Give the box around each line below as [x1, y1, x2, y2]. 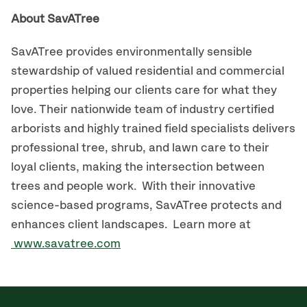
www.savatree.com [11, 238, 121, 250]
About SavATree [11, 13, 99, 25]
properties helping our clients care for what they [11, 84, 277, 97]
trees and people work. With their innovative [11, 180, 256, 193]
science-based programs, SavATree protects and [11, 199, 282, 212]
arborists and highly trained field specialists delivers [11, 123, 295, 135]
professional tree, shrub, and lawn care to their [11, 142, 269, 154]
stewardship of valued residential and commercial [11, 65, 284, 77]
